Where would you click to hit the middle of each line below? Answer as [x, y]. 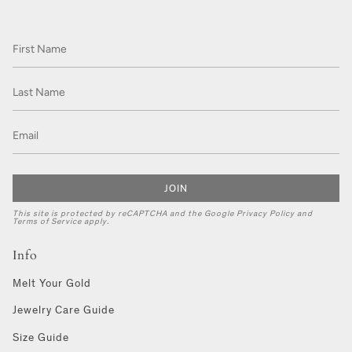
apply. [95, 221]
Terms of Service [47, 221]
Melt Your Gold [52, 283]
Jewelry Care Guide [64, 310]
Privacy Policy [266, 213]
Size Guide [41, 337]
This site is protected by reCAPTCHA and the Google [125, 213]
